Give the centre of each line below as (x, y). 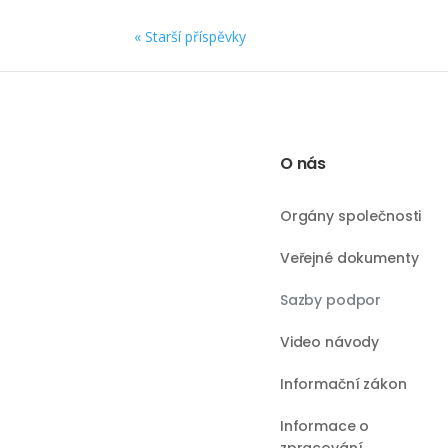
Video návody (329, 341)
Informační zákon (343, 383)
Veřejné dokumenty (349, 257)
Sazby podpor (330, 299)
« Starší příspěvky (190, 36)
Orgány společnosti (350, 215)
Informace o (324, 425)
